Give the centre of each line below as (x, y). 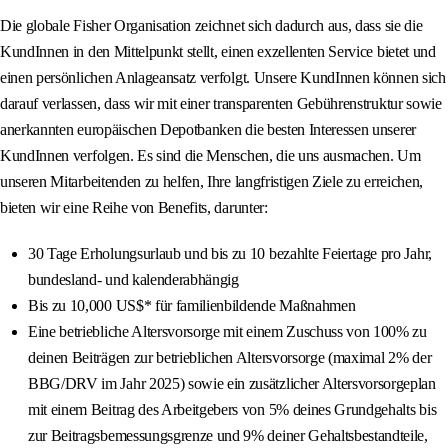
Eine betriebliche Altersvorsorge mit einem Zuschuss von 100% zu (227, 332)
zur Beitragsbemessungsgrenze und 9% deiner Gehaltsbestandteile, (228, 436)
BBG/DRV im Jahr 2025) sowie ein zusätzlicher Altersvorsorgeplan (232, 384)
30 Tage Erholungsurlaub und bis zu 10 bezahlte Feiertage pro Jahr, (230, 254)
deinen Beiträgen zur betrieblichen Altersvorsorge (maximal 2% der (230, 358)
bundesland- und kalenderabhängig (133, 280)
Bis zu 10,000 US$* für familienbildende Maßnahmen (192, 306)
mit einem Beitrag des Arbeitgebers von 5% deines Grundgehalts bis (232, 410)
